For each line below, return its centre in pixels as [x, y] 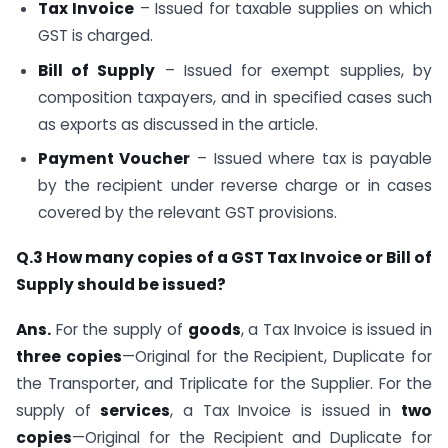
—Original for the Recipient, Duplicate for [277, 356]
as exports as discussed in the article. [177, 124]
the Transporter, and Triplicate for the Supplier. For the [224, 383]
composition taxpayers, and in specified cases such [234, 97]
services [135, 410]
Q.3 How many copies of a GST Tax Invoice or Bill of [224, 258]
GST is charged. [95, 35]
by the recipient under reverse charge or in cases [234, 186]
